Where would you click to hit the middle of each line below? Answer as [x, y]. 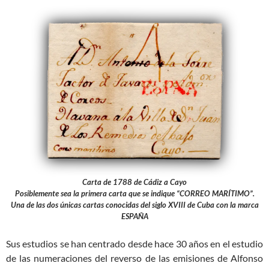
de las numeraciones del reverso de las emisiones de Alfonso [134, 258]
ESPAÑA [134, 216]
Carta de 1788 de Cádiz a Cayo [134, 182]
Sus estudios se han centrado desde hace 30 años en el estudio [134, 244]
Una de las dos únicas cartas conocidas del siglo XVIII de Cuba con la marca [134, 205]
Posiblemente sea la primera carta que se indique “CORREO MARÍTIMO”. [134, 194]
